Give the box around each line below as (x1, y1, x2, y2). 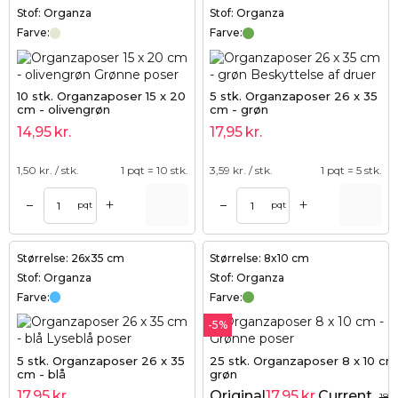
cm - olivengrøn (16, 102, 110, 117)
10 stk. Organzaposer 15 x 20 (16, 89, 186, 104)
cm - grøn (210, 102, 269, 117)
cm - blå (16, 366, 66, 381)
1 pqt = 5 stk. (320, 163, 382, 177)
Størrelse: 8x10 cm (210, 251, 310, 265)
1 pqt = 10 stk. (120, 163, 188, 177)
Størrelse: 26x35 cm (16, 251, 124, 265)
